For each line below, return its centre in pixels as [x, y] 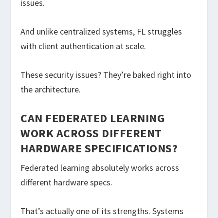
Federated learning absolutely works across [100, 168]
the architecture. [51, 89]
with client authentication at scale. [83, 46]
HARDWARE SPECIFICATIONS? [99, 148]
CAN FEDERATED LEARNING [93, 118]
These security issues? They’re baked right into [106, 74]
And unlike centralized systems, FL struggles [101, 31]
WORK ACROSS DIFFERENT [91, 133]
